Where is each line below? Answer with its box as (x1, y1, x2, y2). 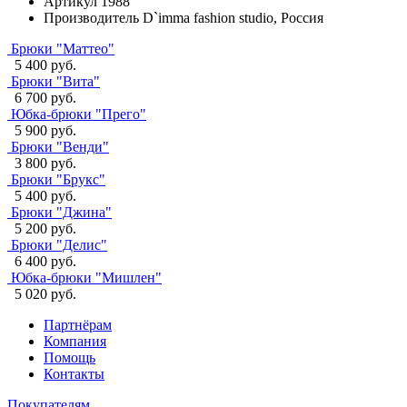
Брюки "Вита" (11, 73, 100, 89)
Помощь (44, 349, 95, 365)
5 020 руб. (15, 285, 76, 302)
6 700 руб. (15, 89, 76, 105)
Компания (44, 333, 106, 349)
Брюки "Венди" (11, 138, 109, 154)
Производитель (44, 9, 139, 25)
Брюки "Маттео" (11, 40, 114, 56)
